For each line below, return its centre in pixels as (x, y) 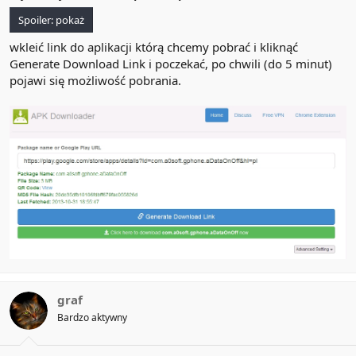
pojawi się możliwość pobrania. (95, 80)
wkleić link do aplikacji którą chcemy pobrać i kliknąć (154, 46)
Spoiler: (37, 20)
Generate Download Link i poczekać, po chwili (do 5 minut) (171, 63)
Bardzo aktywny (92, 317)
